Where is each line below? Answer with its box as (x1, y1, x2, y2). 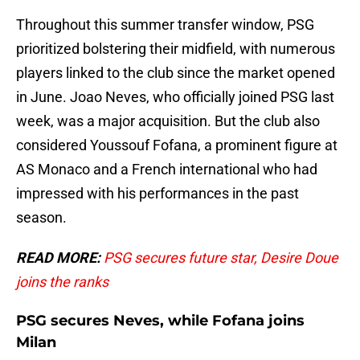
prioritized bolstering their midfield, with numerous (16, 40, 335, 58)
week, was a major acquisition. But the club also (16, 112, 320, 130)
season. (16, 209, 67, 227)
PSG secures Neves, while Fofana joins (16, 312, 305, 330)
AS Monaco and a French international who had (16, 161, 317, 178)
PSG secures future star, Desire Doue (104, 249, 338, 267)
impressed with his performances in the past (16, 185, 299, 202)
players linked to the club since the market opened (16, 64, 335, 82)
